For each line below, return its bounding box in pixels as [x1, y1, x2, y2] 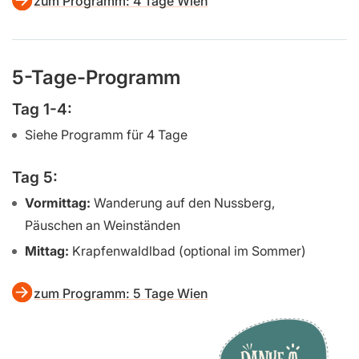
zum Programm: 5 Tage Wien [34, 284, 208, 301]
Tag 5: [12, 167, 58, 187]
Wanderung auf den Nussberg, [94, 194, 275, 211]
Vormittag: [25, 194, 94, 211]
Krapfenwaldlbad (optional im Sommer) [72, 243, 306, 260]
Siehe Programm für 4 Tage [25, 127, 188, 143]
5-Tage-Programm [12, 65, 180, 89]
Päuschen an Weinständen [25, 216, 180, 233]
